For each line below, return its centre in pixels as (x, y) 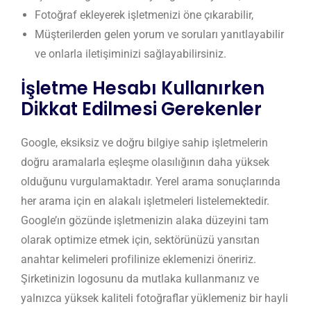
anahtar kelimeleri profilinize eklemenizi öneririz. (138, 260)
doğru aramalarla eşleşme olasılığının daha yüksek (145, 162)
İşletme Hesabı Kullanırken (143, 89)
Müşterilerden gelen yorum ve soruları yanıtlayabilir (159, 35)
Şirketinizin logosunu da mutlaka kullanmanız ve (140, 279)
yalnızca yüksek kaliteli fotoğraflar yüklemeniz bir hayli (154, 299)
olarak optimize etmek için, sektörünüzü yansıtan (140, 240)
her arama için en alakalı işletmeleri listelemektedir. (145, 201)
